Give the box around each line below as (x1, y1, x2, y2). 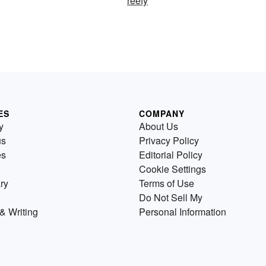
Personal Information (139, 205, 226, 218)
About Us (139, 119, 178, 133)
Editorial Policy (139, 148, 202, 161)
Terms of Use (139, 176, 194, 190)
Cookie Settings (139, 162, 206, 176)
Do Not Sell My (139, 191, 202, 204)
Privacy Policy (139, 134, 199, 147)
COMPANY (139, 107, 185, 119)
